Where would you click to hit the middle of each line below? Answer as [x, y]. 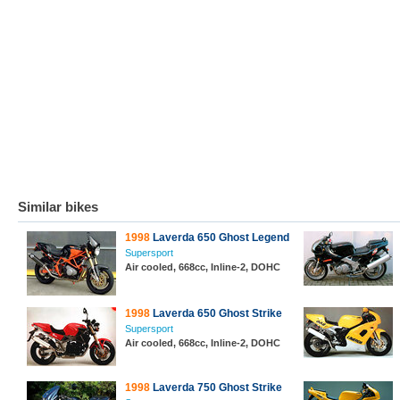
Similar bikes [58, 207]
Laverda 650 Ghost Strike [216, 313]
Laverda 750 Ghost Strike [216, 387]
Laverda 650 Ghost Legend [220, 237]
